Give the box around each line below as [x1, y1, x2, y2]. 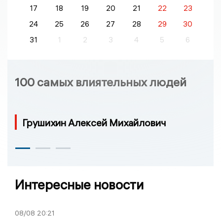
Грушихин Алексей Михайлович [22, 116, 166, 129]
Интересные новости [15, 176, 144, 193]
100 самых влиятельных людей [15, 74, 186, 89]
